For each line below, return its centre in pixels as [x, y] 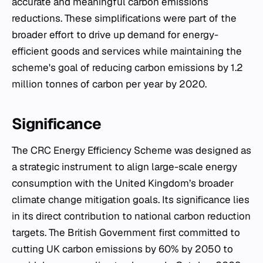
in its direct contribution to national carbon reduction [131, 216]
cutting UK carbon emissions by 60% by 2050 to [122, 249]
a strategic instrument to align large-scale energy [124, 167]
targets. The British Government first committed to [126, 232]
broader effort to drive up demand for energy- [115, 35]
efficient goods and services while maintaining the [127, 51]
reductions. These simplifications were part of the [124, 18]
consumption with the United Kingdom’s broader [123, 183]
